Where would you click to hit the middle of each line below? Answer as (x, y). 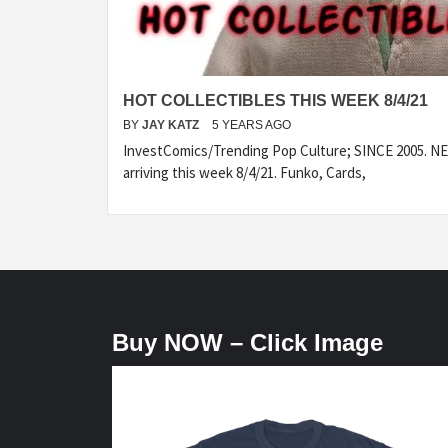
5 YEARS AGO (251, 125)
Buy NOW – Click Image (247, 343)
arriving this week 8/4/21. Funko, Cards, (244, 173)
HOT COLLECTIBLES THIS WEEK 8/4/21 (275, 101)
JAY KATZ (172, 125)
